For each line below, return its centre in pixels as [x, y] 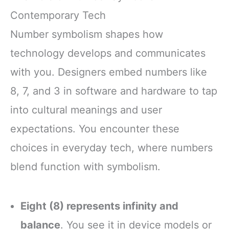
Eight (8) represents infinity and [99, 206]
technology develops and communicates [108, 53]
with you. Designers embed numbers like [109, 72]
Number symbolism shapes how [87, 34]
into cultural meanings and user [86, 110]
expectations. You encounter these [95, 129]
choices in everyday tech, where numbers [111, 147]
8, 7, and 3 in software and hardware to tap [114, 91]
